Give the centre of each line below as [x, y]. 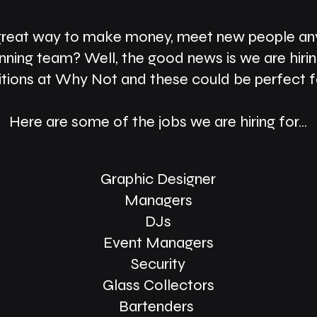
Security [158, 264]
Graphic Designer [158, 179]
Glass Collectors [158, 285]
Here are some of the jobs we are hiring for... [158, 122]
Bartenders [158, 306]
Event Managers [158, 243]
